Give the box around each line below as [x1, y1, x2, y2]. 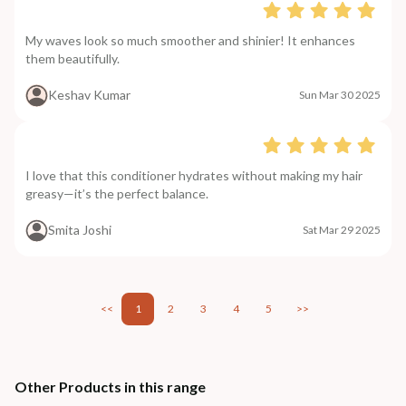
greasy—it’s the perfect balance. [25, 185, 208, 201]
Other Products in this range [14, 377, 206, 395]
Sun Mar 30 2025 [299, 88, 381, 102]
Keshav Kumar [48, 87, 130, 103]
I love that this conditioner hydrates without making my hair [25, 167, 362, 183]
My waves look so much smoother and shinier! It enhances [25, 32, 355, 48]
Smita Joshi [48, 222, 111, 238]
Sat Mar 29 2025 [303, 223, 381, 237]
